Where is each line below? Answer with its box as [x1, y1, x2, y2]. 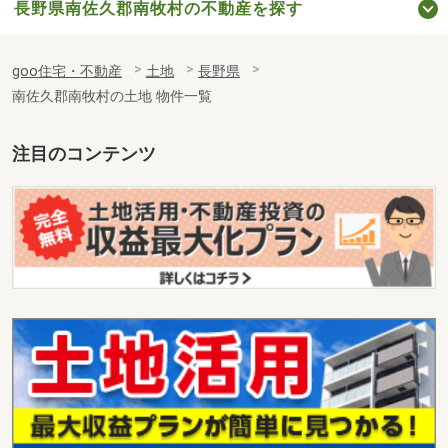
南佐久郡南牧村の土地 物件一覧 [12, 88, 212, 106]
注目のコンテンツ [12, 144, 156, 165]
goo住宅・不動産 [12, 63, 122, 81]
